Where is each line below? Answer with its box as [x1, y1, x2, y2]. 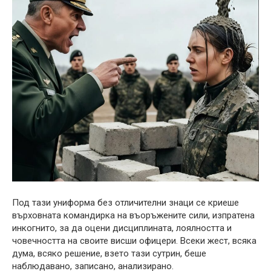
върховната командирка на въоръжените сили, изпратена [12, 210, 255, 221]
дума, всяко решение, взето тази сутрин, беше [12, 248, 206, 260]
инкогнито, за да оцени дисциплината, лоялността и [12, 223, 232, 234]
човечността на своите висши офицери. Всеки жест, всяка [12, 235, 256, 247]
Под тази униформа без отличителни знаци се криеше [12, 197, 239, 209]
